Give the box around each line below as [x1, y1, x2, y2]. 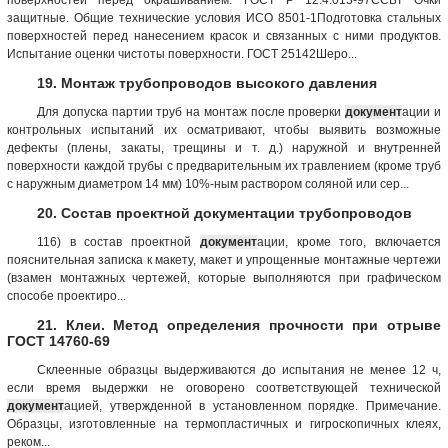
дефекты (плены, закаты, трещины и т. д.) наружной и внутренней [7, 140, 441, 155]
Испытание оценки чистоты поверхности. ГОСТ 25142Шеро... [7, 46, 357, 61]
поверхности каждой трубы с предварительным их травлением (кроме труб [7, 158, 441, 173]
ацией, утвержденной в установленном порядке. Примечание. [64, 398, 441, 413]
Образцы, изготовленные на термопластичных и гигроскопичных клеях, [7, 416, 441, 431]
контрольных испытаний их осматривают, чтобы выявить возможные [7, 122, 441, 137]
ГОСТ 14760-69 [7, 332, 110, 349]
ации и [402, 104, 442, 119]
